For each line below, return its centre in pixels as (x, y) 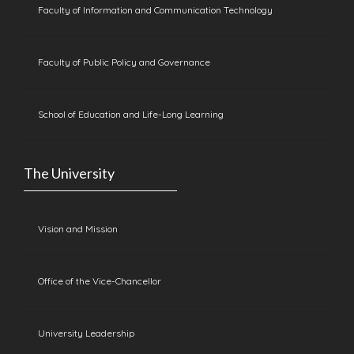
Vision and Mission (77, 229)
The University (69, 173)
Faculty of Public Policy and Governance (124, 62)
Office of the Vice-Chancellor (99, 281)
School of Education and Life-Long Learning (130, 115)
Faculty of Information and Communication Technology (155, 10)
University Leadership (86, 333)
